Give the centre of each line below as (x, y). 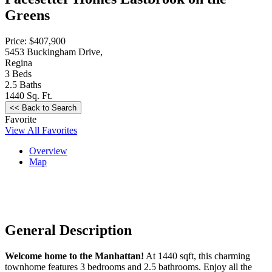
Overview (48, 151)
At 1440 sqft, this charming (197, 256)
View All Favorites (41, 130)
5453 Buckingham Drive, (54, 52)
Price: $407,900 (35, 41)
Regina (19, 63)
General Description (68, 230)
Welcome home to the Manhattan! (74, 256)
